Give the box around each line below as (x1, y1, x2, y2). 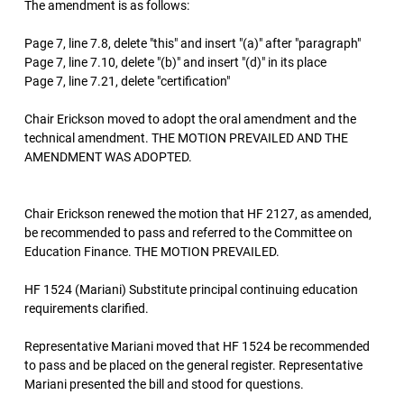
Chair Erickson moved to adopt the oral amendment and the (24, 112, 356, 126)
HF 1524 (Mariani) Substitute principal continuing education (24, 282, 358, 297)
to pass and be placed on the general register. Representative (24, 358, 363, 372)
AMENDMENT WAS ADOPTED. (24, 150, 192, 164)
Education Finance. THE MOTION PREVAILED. (24, 244, 280, 259)
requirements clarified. (24, 301, 149, 316)
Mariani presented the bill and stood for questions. (24, 377, 304, 391)
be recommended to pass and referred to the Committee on (24, 225, 353, 240)
